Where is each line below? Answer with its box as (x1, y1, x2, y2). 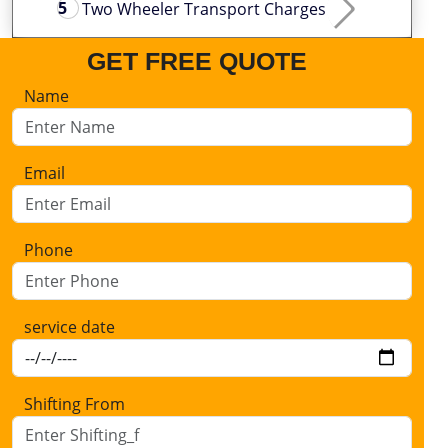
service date (24, 315, 115, 338)
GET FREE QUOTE (87, 46, 307, 75)
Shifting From (24, 392, 125, 415)
